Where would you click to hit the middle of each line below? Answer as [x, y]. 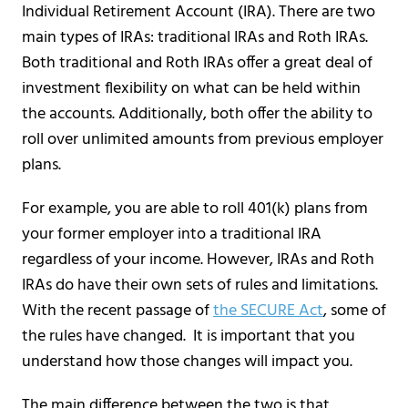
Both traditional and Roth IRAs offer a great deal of [197, 63]
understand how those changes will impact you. [187, 362]
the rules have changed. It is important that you [189, 336]
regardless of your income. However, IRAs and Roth [198, 260]
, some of [355, 311]
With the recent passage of [117, 311]
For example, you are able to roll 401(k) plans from [195, 209]
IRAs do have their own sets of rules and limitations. [202, 285]
